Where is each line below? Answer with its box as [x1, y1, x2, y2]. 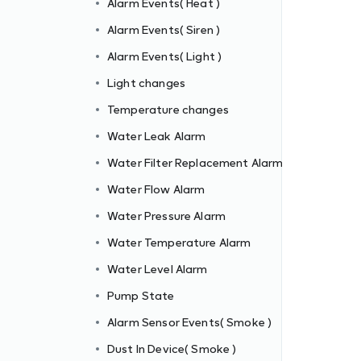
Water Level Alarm [107, 262, 208, 276]
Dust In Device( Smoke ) [107, 342, 237, 355]
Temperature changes [107, 102, 229, 116]
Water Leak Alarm [107, 129, 206, 143]
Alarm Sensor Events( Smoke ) [107, 315, 272, 329]
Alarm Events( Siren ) [107, 23, 221, 36]
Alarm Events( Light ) [107, 49, 222, 63]
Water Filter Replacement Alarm [107, 156, 284, 169]
